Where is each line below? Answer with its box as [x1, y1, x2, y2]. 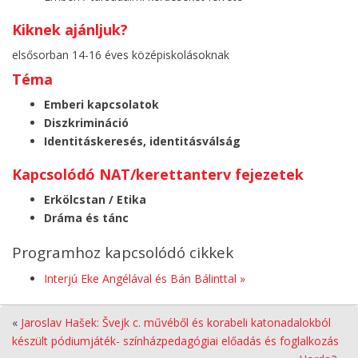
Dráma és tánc [44, 209, 129, 225]
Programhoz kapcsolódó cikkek [12, 241, 233, 263]
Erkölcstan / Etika [44, 191, 146, 207]
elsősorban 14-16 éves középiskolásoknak [12, 46, 229, 62]
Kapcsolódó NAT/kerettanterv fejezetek [12, 164, 304, 184]
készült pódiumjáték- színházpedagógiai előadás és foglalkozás [12, 332, 339, 348]
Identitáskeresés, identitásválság [44, 133, 241, 149]
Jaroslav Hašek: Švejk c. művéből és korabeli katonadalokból [21, 314, 331, 330]
